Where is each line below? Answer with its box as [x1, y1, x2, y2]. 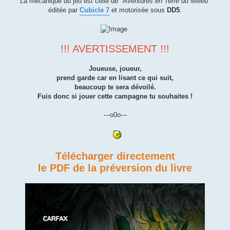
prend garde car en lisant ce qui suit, [56, 74, 174, 82]
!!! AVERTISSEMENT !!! [61, 43, 169, 55]
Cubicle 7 [80, 6, 109, 14]
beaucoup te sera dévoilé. [74, 83, 156, 91]
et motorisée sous [111, 6, 167, 14]
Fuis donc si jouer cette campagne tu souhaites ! [37, 92, 193, 101]
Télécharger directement [55, 150, 175, 162]
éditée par [48, 6, 80, 14]
